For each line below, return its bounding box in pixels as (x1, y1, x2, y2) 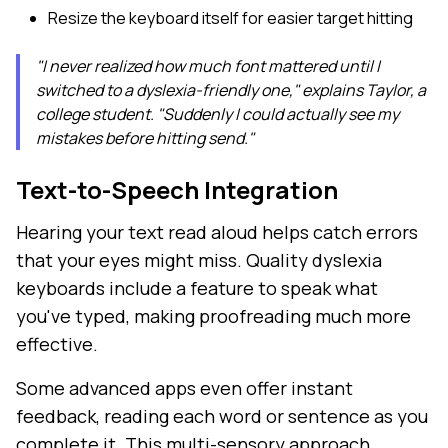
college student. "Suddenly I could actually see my (36, 103, 399, 126)
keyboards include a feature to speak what (16, 276, 378, 301)
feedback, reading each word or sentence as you (16, 404, 428, 429)
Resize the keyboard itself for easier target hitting (48, 7, 413, 30)
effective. (16, 332, 98, 357)
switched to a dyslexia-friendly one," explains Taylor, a (36, 79, 426, 102)
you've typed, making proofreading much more (16, 304, 411, 329)
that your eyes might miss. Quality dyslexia (16, 248, 382, 273)
